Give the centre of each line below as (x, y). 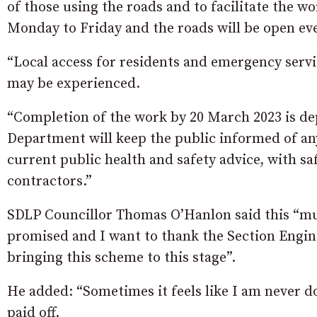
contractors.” (50, 181)
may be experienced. (74, 83)
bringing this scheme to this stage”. (121, 258)
